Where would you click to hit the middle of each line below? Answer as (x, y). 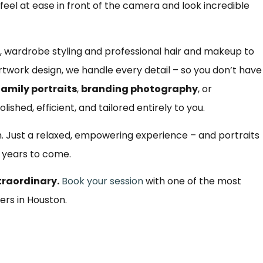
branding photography (139, 89)
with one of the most (192, 181)
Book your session (102, 181)
